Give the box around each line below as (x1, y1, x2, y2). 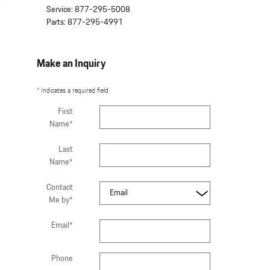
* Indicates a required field (37, 85, 108, 96)
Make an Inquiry (37, 56, 105, 72)
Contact (46, 181, 73, 194)
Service (46, 4, 71, 16)
